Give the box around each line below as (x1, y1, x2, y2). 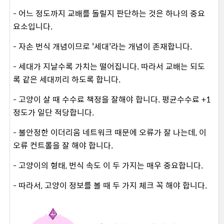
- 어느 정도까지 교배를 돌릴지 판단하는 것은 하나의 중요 (13, 6, 205, 19)
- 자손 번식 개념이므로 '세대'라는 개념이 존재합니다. (13, 39, 194, 52)
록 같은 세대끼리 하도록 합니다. (13, 72, 122, 85)
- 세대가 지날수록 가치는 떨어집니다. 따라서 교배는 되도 (13, 59, 205, 72)
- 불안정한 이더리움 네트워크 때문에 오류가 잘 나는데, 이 (13, 125, 206, 138)
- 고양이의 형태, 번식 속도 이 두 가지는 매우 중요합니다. (13, 158, 203, 171)
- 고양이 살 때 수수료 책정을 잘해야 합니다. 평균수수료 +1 (13, 92, 211, 105)
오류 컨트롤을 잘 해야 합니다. (13, 138, 115, 151)
